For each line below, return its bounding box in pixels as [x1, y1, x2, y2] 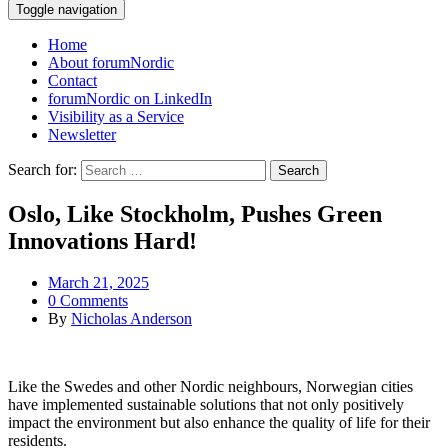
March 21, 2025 [48, 274, 149, 292]
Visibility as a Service [48, 107, 184, 125]
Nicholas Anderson [71, 310, 192, 328]
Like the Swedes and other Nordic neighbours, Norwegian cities [8, 378, 413, 396]
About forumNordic [48, 53, 174, 71]
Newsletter [48, 125, 116, 143]
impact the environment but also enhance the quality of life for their [8, 414, 430, 432]
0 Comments [48, 292, 128, 310]
